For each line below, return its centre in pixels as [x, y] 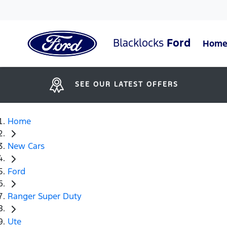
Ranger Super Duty [45, 196]
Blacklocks [140, 43]
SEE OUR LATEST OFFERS [127, 84]
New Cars [26, 146]
